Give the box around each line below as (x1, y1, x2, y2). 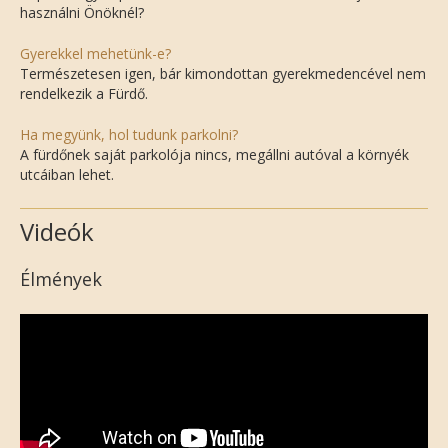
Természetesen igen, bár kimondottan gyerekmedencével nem (20, 63, 426, 83)
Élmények (20, 266, 102, 291)
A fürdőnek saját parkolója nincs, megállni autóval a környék (20, 144, 409, 164)
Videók (20, 214, 94, 248)
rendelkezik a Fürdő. (20, 83, 148, 103)
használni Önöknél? (20, 2, 144, 22)
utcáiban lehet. (20, 164, 114, 184)
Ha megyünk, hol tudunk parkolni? (20, 124, 238, 144)
